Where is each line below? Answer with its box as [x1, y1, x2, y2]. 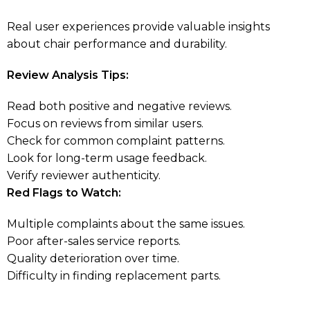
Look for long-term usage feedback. [7, 151, 207, 165]
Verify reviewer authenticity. [7, 168, 161, 182]
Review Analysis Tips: [7, 68, 129, 82]
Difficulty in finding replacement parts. [7, 268, 221, 282]
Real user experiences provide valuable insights [7, 19, 270, 33]
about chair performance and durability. [7, 37, 227, 51]
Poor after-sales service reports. [7, 234, 181, 248]
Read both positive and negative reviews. [7, 99, 232, 113]
